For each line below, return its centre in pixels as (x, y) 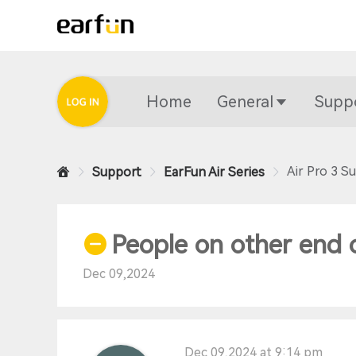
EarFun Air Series (214, 172)
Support (117, 172)
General (245, 102)
